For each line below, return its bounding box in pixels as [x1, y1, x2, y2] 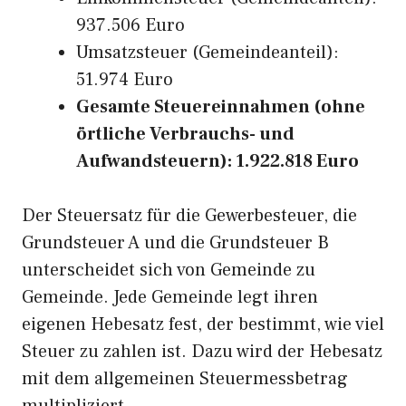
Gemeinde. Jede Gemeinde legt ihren [22, 285, 318, 309]
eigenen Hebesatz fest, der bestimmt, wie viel [22, 313, 384, 336]
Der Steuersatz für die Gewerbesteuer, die [22, 204, 357, 227]
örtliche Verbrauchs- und [76, 122, 295, 146]
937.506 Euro [76, 14, 185, 37]
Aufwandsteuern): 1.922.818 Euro [76, 150, 359, 173]
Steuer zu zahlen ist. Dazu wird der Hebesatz [22, 340, 382, 363]
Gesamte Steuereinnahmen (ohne [76, 95, 365, 119]
